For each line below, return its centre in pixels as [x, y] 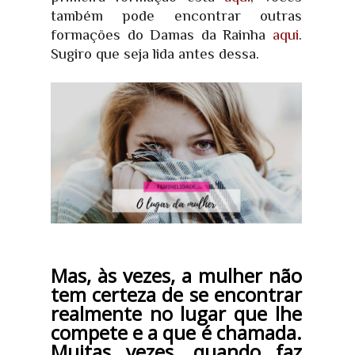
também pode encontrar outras [176, 15]
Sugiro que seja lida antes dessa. [155, 53]
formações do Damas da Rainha [162, 34]
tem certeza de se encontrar [176, 295]
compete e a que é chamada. [176, 333]
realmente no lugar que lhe [176, 314]
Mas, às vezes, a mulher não [176, 276]
